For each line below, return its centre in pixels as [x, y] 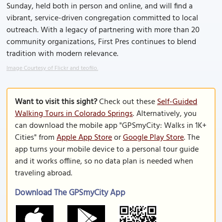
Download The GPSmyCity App [70, 193]
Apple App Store [84, 138]
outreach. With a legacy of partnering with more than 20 [103, 30]
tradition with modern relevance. [62, 54]
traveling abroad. [44, 173]
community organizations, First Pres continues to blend [101, 42]
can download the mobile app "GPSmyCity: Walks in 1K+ [111, 126]
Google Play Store [153, 138]
